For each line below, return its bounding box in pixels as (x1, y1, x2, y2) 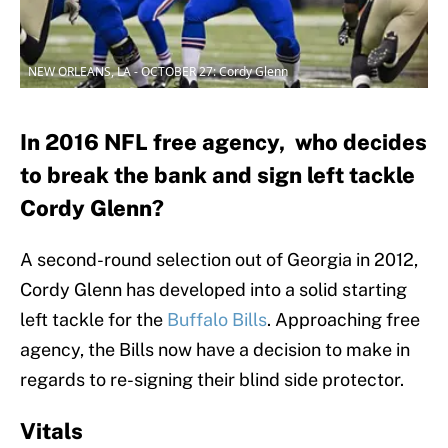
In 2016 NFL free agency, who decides (20, 129, 427, 156)
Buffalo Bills (167, 309, 267, 331)
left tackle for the (20, 309, 167, 331)
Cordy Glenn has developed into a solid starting (20, 279, 407, 301)
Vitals (20, 418, 83, 445)
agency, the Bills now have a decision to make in (20, 339, 410, 361)
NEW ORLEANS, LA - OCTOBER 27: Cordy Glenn (28, 63, 288, 81)
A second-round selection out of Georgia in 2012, (20, 249, 418, 271)
